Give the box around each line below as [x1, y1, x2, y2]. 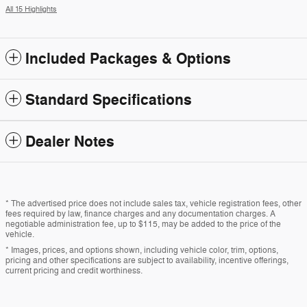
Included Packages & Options [25, 49, 231, 69]
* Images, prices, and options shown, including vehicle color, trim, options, [5, 244, 278, 256]
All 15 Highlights [5, 4, 57, 14]
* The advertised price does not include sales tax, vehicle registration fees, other [5, 197, 302, 209]
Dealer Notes [25, 132, 114, 151]
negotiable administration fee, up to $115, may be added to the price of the [5, 218, 281, 230]
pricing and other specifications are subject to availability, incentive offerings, [5, 254, 288, 266]
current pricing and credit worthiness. [5, 265, 143, 276]
